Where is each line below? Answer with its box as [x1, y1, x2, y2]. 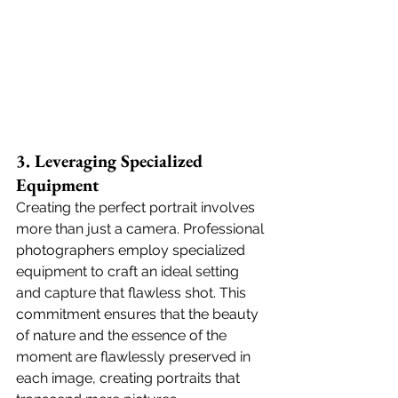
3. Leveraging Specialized [16, 149, 208, 173]
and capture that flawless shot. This [16, 284, 250, 302]
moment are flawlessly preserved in [16, 348, 254, 366]
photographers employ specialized [16, 242, 249, 259]
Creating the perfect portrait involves [16, 199, 259, 217]
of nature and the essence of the [16, 327, 230, 345]
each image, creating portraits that [16, 370, 243, 387]
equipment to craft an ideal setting [16, 263, 243, 281]
